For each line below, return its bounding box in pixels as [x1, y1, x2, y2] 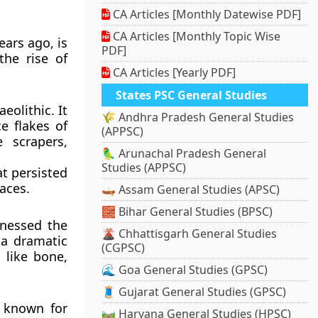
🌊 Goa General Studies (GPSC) [102, 262, 268, 278]
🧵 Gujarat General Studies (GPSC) [102, 284, 287, 300]
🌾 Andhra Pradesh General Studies [102, 109, 295, 126]
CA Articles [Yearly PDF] [110, 65, 236, 81]
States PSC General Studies [116, 87, 268, 104]
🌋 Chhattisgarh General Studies [102, 226, 278, 242]
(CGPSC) [102, 240, 146, 256]
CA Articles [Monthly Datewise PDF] [110, 6, 302, 23]
